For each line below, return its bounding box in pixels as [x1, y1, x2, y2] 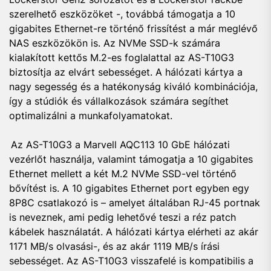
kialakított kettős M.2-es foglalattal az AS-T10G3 [9, 51, 234, 64]
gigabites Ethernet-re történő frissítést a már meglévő [9, 22, 258, 34]
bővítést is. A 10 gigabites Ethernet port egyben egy [9, 182, 249, 194]
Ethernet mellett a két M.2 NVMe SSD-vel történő [9, 168, 237, 180]
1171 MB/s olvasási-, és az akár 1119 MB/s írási [9, 240, 220, 252]
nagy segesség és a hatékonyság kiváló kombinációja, [9, 80, 258, 93]
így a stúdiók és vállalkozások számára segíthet [9, 95, 229, 107]
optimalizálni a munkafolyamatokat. [9, 109, 175, 122]
